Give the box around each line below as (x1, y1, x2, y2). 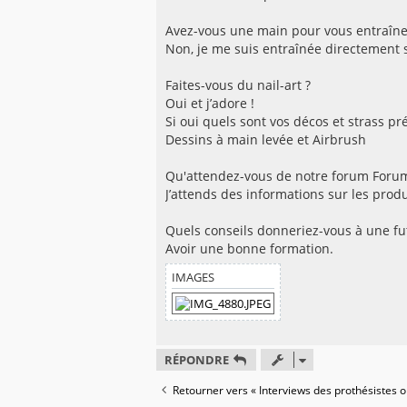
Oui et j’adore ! (165, 94, 254, 113)
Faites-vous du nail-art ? (165, 76, 311, 94)
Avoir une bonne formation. (165, 240, 333, 258)
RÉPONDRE (164, 352, 229, 369)
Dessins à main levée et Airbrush (165, 131, 366, 149)
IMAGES (172, 269, 214, 286)
